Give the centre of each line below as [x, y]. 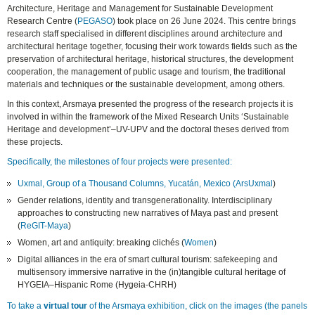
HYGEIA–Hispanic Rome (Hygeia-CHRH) [97, 284]
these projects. [35, 142]
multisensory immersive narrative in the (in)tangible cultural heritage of [152, 272]
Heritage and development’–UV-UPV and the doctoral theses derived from [148, 129]
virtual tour [66, 306]
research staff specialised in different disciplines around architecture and [145, 33]
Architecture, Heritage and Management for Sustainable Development [140, 8]
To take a [26, 306]
